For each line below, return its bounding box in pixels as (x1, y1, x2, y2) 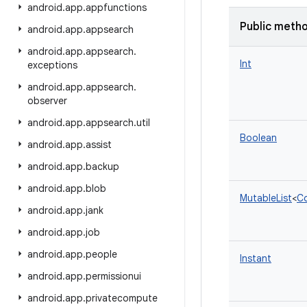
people (86, 248, 117, 260)
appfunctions (86, 1, 147, 14)
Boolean (240, 132, 277, 144)
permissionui (86, 270, 141, 282)
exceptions (27, 59, 77, 71)
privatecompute (86, 292, 158, 304)
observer (27, 95, 67, 107)
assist (86, 138, 112, 151)
